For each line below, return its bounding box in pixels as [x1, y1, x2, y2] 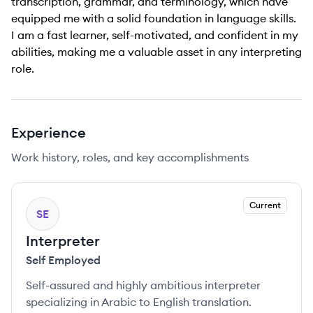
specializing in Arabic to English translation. [26, 295, 252, 309]
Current [249, 200, 281, 210]
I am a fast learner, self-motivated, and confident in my [11, 28, 298, 42]
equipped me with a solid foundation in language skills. [11, 11, 296, 25]
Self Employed [26, 253, 101, 267]
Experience [11, 124, 86, 141]
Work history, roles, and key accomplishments [11, 150, 249, 164]
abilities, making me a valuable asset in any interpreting [11, 45, 302, 59]
